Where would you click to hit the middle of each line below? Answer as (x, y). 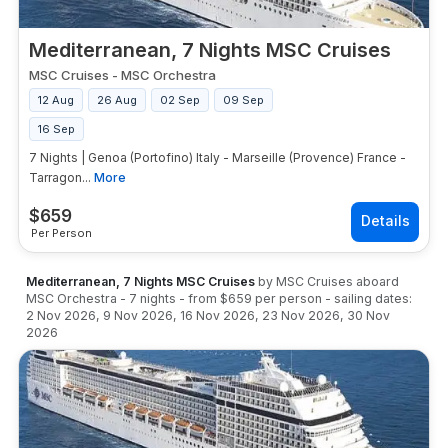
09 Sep (243, 100)
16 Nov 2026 (217, 315)
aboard (376, 281)
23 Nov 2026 (301, 315)
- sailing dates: (368, 298)
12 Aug (56, 100)
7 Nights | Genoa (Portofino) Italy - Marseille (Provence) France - (217, 157)
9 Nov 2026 (138, 315)
